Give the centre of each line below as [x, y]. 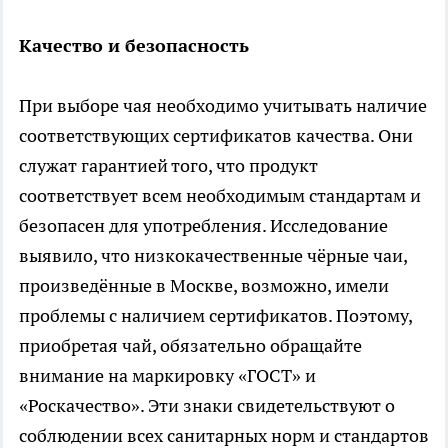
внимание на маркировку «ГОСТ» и [167, 375]
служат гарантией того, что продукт [168, 165]
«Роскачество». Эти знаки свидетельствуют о [207, 405]
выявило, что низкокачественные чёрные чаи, [213, 255]
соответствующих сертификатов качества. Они [216, 135]
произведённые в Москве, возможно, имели [204, 285]
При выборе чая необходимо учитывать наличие [223, 105]
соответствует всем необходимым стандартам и [220, 195]
